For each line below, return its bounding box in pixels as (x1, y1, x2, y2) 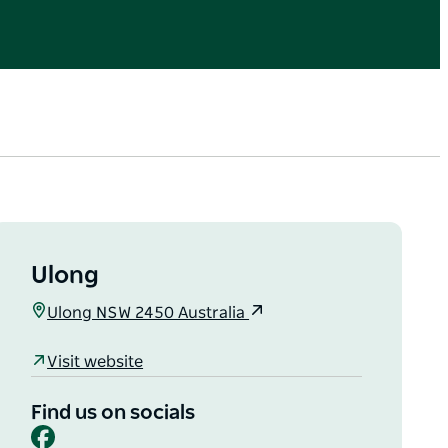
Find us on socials (31, 402, 196, 423)
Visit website (47, 354, 144, 371)
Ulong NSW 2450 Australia (47, 304, 250, 321)
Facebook (54, 423, 128, 440)
